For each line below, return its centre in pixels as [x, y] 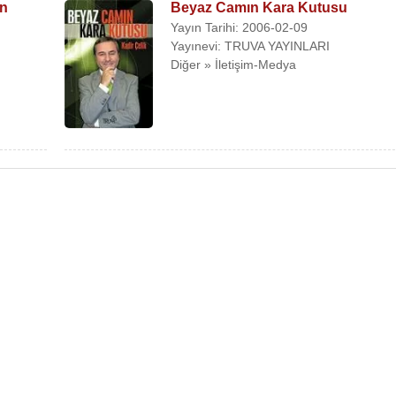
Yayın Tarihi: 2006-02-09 [240, 27]
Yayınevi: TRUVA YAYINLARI [251, 46]
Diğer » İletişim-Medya [234, 65]
